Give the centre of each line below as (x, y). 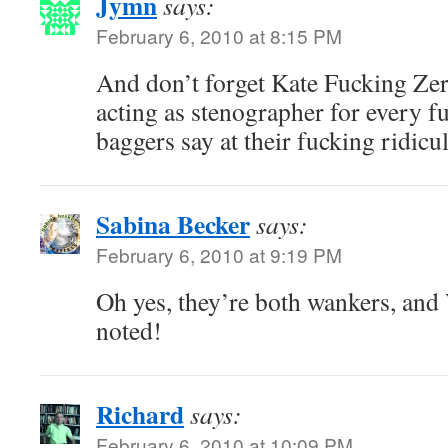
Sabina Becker (173, 224)
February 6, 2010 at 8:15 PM (219, 35)
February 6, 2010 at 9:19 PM (219, 254)
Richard (140, 414)
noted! (129, 330)
